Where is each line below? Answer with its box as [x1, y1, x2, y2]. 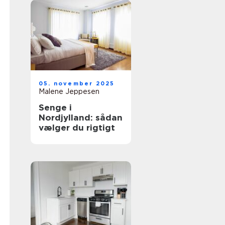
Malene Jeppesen [39, 87, 99, 95]
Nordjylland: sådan [39, 113, 123, 123]
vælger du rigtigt [39, 123, 115, 133]
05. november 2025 [39, 80, 115, 87]
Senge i [39, 102, 72, 113]
